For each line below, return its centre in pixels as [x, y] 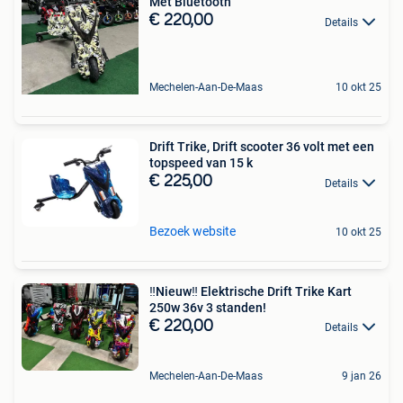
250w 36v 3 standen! [208, 307]
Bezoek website [193, 231]
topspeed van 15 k [201, 163]
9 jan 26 [362, 376]
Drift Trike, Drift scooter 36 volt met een [262, 147]
